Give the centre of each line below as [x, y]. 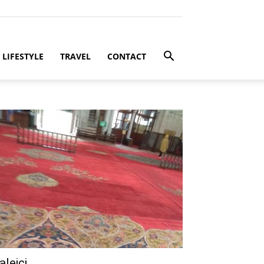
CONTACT [127, 56]
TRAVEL [75, 56]
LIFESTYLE [23, 56]
